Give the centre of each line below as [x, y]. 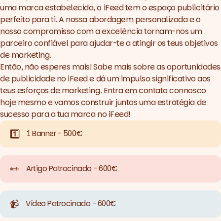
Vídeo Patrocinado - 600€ [71, 204]
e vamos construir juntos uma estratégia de [126, 103]
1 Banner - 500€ [55, 134]
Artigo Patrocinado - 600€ [72, 169]
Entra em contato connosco [155, 91]
